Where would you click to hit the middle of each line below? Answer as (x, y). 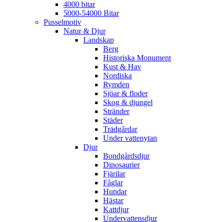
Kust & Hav (122, 66)
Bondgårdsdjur (126, 156)
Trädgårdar (120, 129)
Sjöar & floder (125, 93)
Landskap (99, 40)
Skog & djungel (128, 102)
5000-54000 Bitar (91, 13)
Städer (113, 120)
